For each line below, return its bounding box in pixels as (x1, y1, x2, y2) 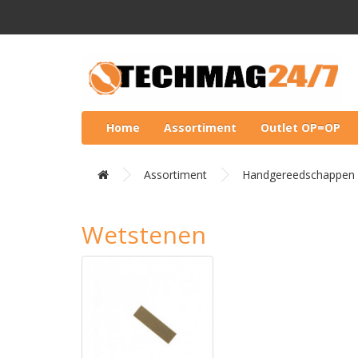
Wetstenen (82, 218, 206, 251)
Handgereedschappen (242, 167, 355, 182)
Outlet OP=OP (261, 120, 340, 135)
